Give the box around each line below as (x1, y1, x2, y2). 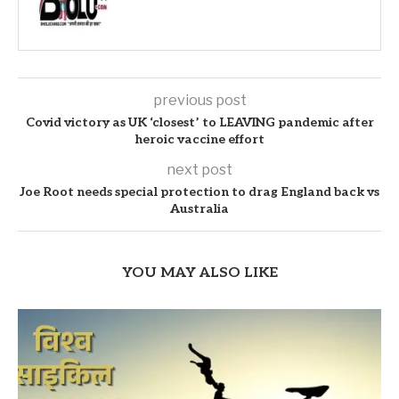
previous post (152, 91, 247, 109)
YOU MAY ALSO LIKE (121, 264, 278, 281)
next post (167, 160, 232, 178)
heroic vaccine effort (134, 131, 265, 147)
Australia (170, 200, 229, 216)
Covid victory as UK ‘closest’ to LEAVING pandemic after (25, 114, 374, 130)
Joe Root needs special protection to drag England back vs (20, 183, 379, 199)
